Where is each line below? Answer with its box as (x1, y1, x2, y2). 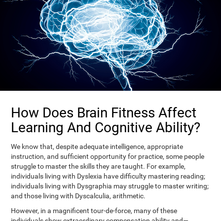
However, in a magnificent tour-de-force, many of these (11, 206, 178, 215)
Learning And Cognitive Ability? (11, 119, 201, 136)
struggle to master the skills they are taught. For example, (11, 162, 186, 170)
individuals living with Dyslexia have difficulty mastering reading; (11, 172, 206, 180)
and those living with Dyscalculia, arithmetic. (11, 191, 146, 200)
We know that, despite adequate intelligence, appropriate (11, 142, 184, 150)
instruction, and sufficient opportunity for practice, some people (11, 152, 205, 160)
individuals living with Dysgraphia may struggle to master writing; (11, 182, 209, 190)
